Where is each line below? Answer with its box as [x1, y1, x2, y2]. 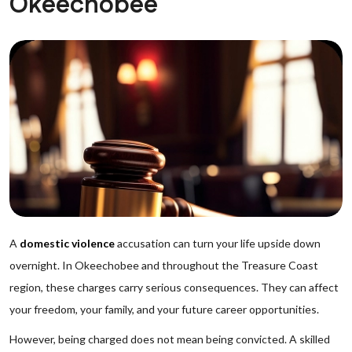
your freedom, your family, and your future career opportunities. [9, 302, 319, 316]
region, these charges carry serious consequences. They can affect [9, 280, 339, 294]
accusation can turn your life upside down [115, 236, 321, 250]
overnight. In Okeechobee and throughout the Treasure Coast [9, 258, 318, 272]
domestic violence [20, 236, 115, 250]
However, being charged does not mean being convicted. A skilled [9, 332, 330, 346]
